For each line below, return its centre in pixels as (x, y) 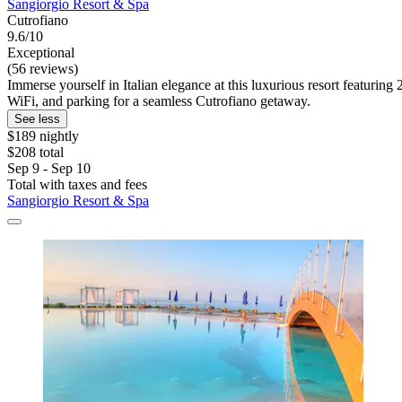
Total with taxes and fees (77, 185)
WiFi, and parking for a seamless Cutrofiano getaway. (159, 101)
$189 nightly (43, 136)
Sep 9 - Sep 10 (49, 169)
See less (37, 119)
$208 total (35, 153)
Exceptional (41, 53)
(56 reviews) (43, 69)
